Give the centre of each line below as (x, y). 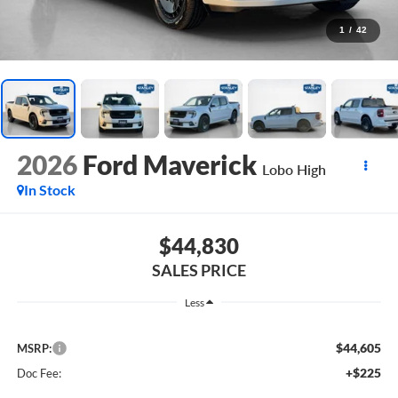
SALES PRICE (199, 270)
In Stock (49, 190)
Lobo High (294, 170)
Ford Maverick (169, 165)
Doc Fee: (39, 374)
